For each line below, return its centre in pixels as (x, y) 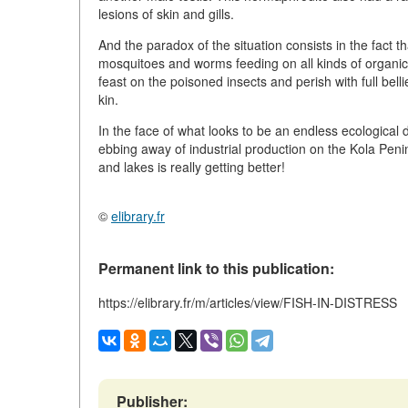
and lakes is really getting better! (192, 167)
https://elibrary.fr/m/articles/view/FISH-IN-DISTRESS (248, 302)
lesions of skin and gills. (166, 14)
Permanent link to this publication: (216, 268)
